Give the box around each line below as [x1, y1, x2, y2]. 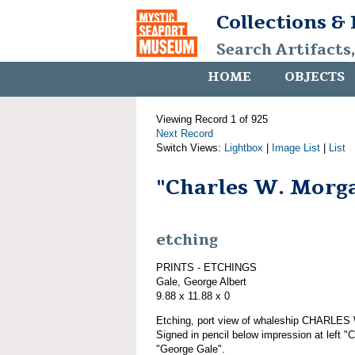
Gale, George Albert [156, 275, 246, 288]
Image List [272, 142, 320, 154]
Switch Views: [156, 142, 224, 154]
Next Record [156, 128, 213, 139]
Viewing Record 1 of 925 [156, 113, 268, 125]
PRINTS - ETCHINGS [156, 261, 257, 273]
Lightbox [224, 142, 263, 154]
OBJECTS [284, 68, 345, 86]
